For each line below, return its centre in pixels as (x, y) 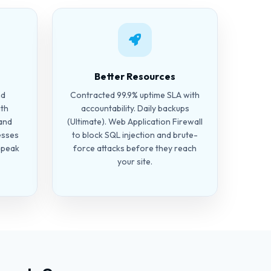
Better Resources (135, 76)
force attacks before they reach (135, 148)
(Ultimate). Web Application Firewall (135, 122)
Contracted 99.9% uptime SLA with (135, 95)
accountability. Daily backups (135, 108)
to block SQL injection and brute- (135, 135)
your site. (135, 162)
